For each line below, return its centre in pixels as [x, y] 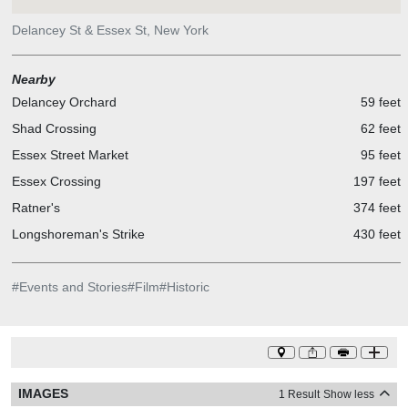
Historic [188, 286]
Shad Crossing [54, 128]
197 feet [377, 181]
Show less [352, 394]
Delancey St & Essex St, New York [110, 30]
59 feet [380, 102]
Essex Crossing [56, 181]
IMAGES [43, 393]
